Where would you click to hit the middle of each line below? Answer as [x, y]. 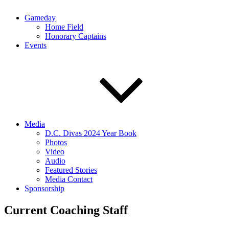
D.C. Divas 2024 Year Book [91, 133]
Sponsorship [44, 188]
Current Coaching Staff [66, 210]
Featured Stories [71, 170]
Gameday [40, 18]
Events [36, 45]
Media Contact [69, 179]
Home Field [64, 27]
